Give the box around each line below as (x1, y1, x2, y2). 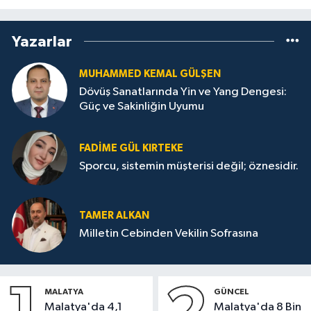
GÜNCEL (214, 287, 250, 296)
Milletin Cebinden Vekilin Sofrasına (79, 228, 258, 240)
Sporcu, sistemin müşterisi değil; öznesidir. (79, 160, 299, 173)
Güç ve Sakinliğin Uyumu (79, 100, 204, 112)
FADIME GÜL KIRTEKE (79, 143, 183, 154)
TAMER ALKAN (79, 210, 149, 221)
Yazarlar (12, 33, 72, 49)
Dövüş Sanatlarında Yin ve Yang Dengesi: (79, 85, 287, 98)
